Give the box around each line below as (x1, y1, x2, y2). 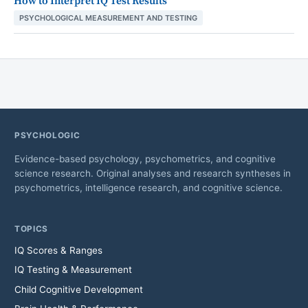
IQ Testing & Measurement (14, 264, 132, 276)
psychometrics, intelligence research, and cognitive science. (14, 181, 283, 193)
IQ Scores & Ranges (14, 244, 102, 256)
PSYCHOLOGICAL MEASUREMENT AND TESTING (19, 13, 197, 23)
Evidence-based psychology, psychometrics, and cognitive (14, 153, 276, 164)
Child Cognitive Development (14, 283, 143, 295)
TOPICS (14, 223, 49, 234)
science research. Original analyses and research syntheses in (14, 167, 291, 179)
